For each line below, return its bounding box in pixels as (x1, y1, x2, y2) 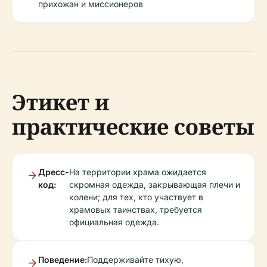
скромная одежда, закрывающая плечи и (69, 179, 240, 190)
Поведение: (38, 254, 87, 265)
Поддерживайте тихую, (87, 254, 184, 265)
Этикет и (12, 88, 109, 117)
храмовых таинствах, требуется (69, 204, 202, 215)
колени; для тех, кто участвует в (69, 192, 203, 202)
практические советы (12, 112, 254, 141)
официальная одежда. (69, 217, 159, 227)
